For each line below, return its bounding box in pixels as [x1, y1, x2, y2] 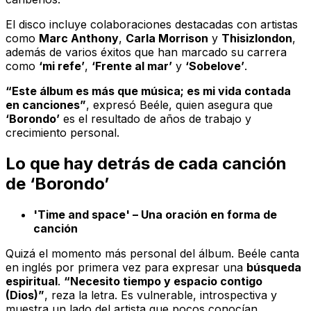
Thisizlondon [221, 31, 292, 45]
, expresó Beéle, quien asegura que [86, 97, 273, 112]
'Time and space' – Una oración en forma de [33, 207, 277, 221]
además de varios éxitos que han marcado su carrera [6, 44, 287, 59]
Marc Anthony [39, 31, 119, 45]
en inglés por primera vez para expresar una [6, 260, 246, 274]
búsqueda [246, 260, 301, 274]
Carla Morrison [126, 31, 208, 45]
